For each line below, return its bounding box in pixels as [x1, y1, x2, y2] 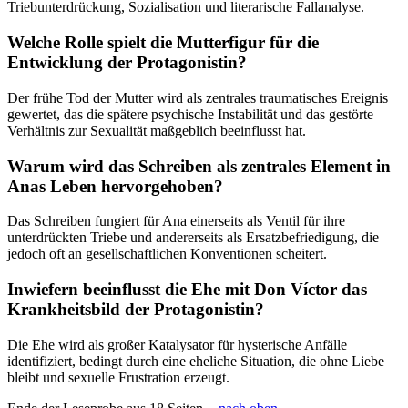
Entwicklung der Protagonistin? [7, 53, 247, 73]
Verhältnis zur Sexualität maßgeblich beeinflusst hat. [7, 122, 306, 138]
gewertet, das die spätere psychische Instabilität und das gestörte [7, 106, 373, 122]
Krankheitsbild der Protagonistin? [7, 299, 264, 319]
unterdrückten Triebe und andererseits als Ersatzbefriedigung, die [7, 229, 379, 246]
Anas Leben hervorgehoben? [7, 176, 223, 196]
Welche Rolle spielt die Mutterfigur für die [7, 33, 319, 53]
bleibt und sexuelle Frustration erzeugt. [7, 369, 229, 385]
